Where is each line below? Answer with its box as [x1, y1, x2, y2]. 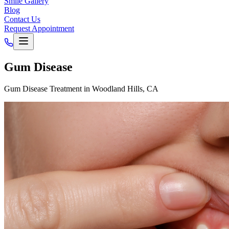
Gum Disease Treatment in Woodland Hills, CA [4, 84, 158, 93]
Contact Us [4, 15, 40, 24]
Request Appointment [4, 24, 74, 33]
